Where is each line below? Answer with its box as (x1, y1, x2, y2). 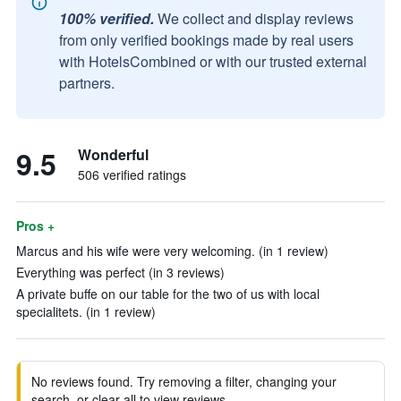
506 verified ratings (78, 166, 186, 183)
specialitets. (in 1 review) (16, 303, 156, 320)
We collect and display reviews (158, 8, 354, 29)
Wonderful (78, 144, 149, 165)
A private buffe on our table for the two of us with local (16, 285, 320, 303)
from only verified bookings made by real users (59, 30, 354, 50)
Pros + (16, 217, 55, 235)
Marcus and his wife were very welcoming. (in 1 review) (16, 242, 328, 260)
